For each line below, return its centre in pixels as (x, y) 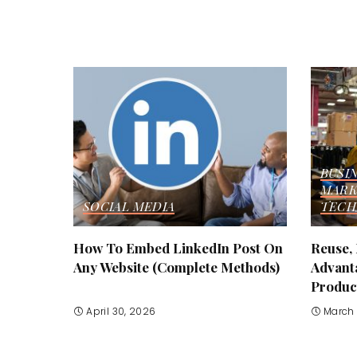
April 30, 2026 (121, 311)
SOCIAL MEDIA (129, 206)
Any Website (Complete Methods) (177, 267)
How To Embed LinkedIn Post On (178, 248)
